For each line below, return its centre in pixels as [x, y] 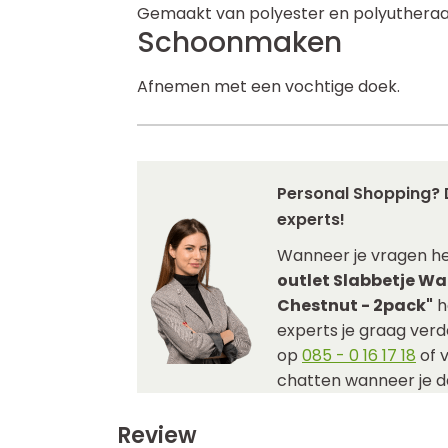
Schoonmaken [239, 42]
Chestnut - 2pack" [355, 305]
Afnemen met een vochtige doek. [268, 86]
